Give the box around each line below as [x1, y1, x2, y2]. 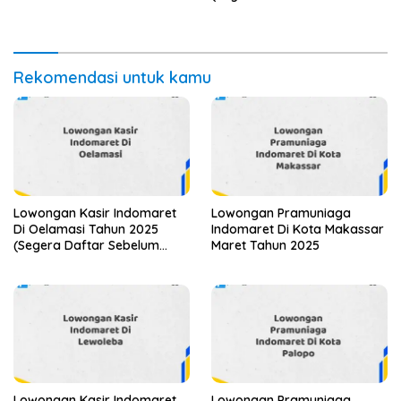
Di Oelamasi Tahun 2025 [13, 220, 158, 237]
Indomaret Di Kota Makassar [211, 220, 384, 237]
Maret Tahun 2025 [211, 236, 320, 253]
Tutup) [211, 2, 249, 19]
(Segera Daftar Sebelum [13, 236, 159, 253]
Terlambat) [13, 252, 80, 269]
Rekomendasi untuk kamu [13, 66, 211, 88]
